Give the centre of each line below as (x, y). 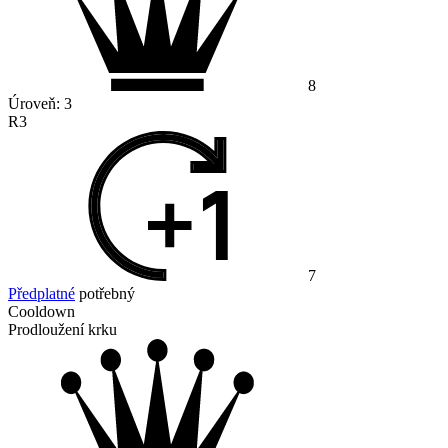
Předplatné (41, 294)
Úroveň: (36, 104)
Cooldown (41, 312)
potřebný (105, 294)
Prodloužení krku (62, 330)
